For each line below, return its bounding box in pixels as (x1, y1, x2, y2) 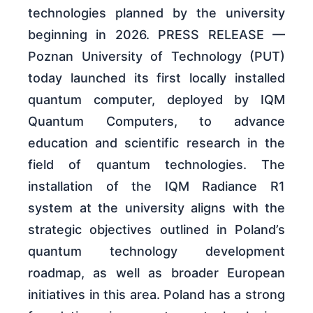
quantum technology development (28, 243, 285, 259)
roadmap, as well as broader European (28, 265, 285, 280)
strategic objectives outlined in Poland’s (28, 221, 285, 237)
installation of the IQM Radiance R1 (28, 178, 285, 194)
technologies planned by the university (28, 5, 285, 20)
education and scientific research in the (28, 135, 285, 150)
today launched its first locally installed (28, 70, 285, 85)
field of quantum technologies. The (28, 156, 285, 172)
